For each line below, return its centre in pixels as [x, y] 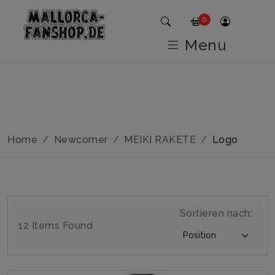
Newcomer [81, 140]
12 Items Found [55, 225]
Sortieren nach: [216, 213]
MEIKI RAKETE [160, 140]
